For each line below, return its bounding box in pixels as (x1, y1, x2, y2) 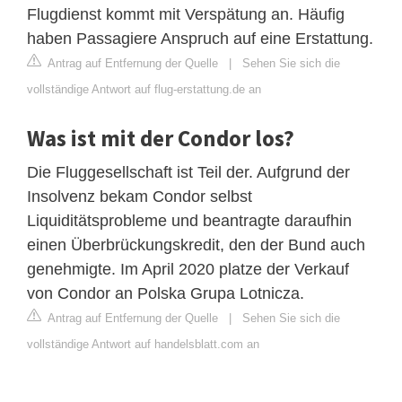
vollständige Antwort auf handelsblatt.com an (27, 336, 259, 351)
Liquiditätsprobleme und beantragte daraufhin (27, 211, 352, 230)
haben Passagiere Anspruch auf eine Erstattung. (27, 29, 373, 48)
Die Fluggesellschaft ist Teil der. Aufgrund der (27, 162, 350, 181)
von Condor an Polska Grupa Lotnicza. (27, 284, 304, 302)
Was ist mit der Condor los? (27, 123, 294, 153)
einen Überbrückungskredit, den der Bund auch (27, 235, 365, 254)
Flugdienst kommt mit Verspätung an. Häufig (27, 4, 345, 23)
